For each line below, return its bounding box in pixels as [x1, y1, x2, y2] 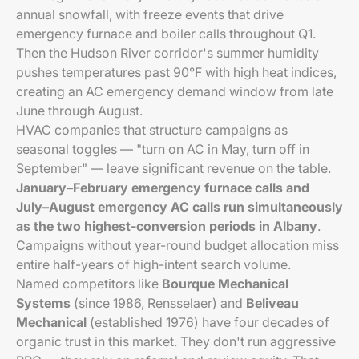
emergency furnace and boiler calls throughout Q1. [16, 26, 316, 42]
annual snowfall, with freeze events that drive [16, 6, 284, 22]
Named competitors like [16, 276, 162, 292]
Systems [16, 295, 71, 311]
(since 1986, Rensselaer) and [71, 295, 246, 311]
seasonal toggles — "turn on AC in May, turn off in [16, 141, 309, 157]
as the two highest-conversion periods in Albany [16, 218, 317, 234]
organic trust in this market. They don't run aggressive [16, 333, 336, 349]
